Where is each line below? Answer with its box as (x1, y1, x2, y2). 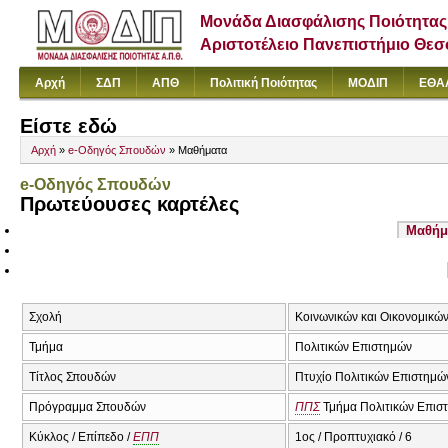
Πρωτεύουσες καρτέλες (20, 193, 239, 216)
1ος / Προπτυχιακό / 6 (295, 429, 412, 444)
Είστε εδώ (20, 115, 117, 137)
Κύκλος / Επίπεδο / (29, 429, 133, 444)
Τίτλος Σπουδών (29, 369, 116, 384)
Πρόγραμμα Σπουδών (29, 399, 146, 414)
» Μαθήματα (166, 144, 227, 157)
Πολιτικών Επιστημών (295, 339, 412, 354)
